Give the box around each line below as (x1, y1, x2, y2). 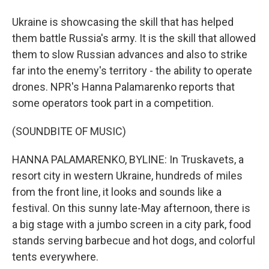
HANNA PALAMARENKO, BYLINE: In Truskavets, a (12, 153, 244, 166)
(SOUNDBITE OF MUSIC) (12, 125, 126, 138)
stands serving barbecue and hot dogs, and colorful (12, 234, 255, 247)
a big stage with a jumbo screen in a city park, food (12, 218, 251, 231)
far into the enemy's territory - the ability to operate (12, 64, 252, 77)
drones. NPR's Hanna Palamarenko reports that (12, 80, 235, 93)
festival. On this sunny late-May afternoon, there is (12, 202, 250, 214)
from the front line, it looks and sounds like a (12, 186, 222, 198)
